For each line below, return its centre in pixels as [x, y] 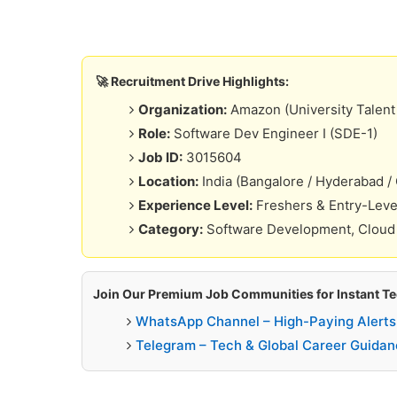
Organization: [182, 109]
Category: [170, 229]
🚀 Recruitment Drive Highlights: [192, 81]
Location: [168, 181]
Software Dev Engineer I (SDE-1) [273, 133]
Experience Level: [195, 205]
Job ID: [160, 157]
